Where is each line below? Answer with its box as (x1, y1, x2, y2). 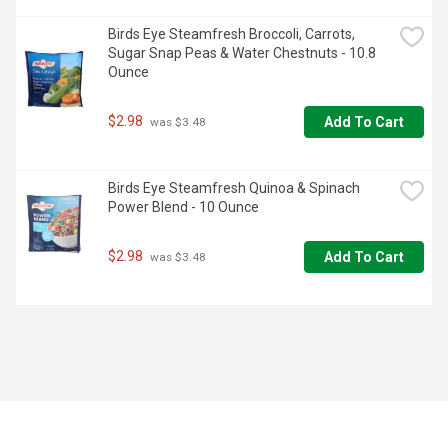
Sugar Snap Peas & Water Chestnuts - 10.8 (108, 45, 376, 62)
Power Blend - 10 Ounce (108, 199, 259, 216)
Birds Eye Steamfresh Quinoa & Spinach (108, 180, 360, 197)
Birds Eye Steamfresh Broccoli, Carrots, (108, 26, 355, 43)
